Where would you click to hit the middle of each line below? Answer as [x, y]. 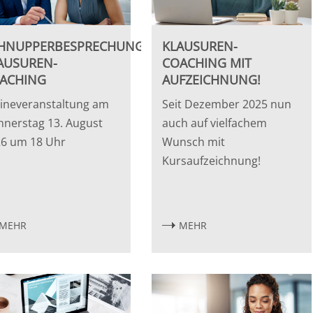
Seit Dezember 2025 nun [227, 104]
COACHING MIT [207, 63]
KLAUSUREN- [200, 46]
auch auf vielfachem [215, 123]
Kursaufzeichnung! [212, 160]
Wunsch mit [194, 141]
